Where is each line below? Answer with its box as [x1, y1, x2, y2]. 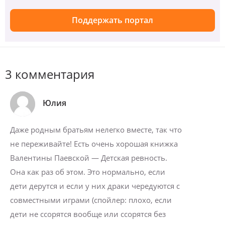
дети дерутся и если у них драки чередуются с [10, 181, 180, 191]
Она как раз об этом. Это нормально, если [10, 167, 165, 177]
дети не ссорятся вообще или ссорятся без [10, 209, 166, 219]
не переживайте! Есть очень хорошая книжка [10, 139, 178, 149]
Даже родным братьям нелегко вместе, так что [10, 125, 182, 135]
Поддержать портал [72, 15, 153, 26]
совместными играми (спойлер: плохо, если [10, 195, 172, 205]
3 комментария [5, 66, 94, 83]
